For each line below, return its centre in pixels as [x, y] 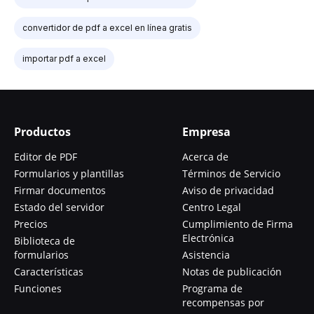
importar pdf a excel [64, 58]
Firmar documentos [60, 190]
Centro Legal [212, 207]
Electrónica [208, 238]
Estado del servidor [59, 207]
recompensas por [223, 302]
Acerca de [205, 156]
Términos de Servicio [231, 173]
